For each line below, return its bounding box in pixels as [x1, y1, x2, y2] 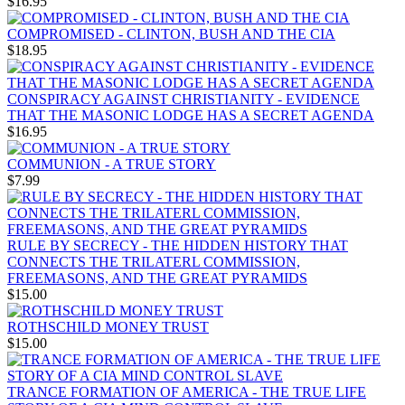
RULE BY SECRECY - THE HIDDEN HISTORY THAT [7, 238, 348, 254]
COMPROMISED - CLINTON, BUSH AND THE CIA [7, 26, 335, 42]
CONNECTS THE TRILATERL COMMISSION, [7, 254, 300, 270]
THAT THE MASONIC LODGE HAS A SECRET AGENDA [7, 108, 374, 124]
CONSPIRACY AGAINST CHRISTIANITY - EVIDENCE [7, 91, 360, 108]
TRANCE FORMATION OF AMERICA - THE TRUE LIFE [7, 384, 366, 400]
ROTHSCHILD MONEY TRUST [7, 319, 209, 335]
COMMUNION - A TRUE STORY [7, 156, 216, 173]
